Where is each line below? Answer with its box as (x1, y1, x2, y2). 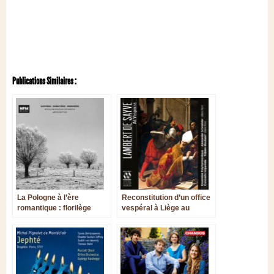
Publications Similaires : (12, 75, 76, 87)
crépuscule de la (122, 213, 179, 223)
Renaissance (122, 224, 168, 233)
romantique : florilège (17, 203, 91, 212)
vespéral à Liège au (122, 203, 190, 212)
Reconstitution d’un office (122, 193, 210, 202)
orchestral (17, 213, 53, 223)
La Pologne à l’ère (17, 193, 79, 202)
